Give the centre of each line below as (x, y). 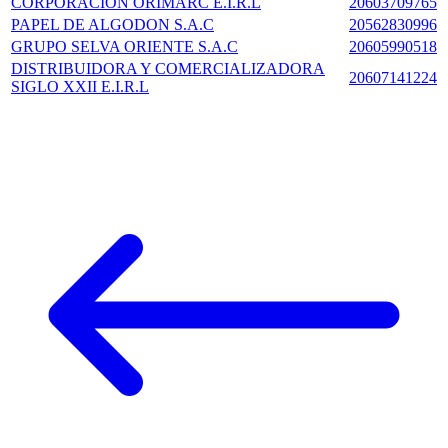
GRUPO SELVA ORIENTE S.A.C (124, 46)
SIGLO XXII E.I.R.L (80, 86)
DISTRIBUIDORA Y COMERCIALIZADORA (168, 68)
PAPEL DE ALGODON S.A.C (112, 24)
